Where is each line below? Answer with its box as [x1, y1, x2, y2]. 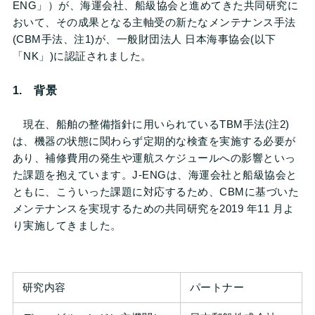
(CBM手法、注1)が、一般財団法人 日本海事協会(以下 [12, 33, 276, 45]
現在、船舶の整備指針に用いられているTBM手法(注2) [12, 118, 290, 130]
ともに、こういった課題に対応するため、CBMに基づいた [12, 186, 300, 198]
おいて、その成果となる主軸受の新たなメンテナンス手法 [12, 16, 296, 28]
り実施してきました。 [12, 219, 122, 231]
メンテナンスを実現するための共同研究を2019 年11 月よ [12, 202, 295, 214]
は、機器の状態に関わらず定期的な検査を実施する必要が [12, 135, 296, 147]
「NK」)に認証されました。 [12, 50, 152, 62]
